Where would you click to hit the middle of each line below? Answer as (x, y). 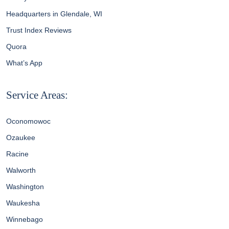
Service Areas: (37, 95)
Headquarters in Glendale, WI (54, 14)
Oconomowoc (28, 121)
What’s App (24, 63)
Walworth (21, 170)
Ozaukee (20, 138)
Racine (17, 154)
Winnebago (24, 220)
